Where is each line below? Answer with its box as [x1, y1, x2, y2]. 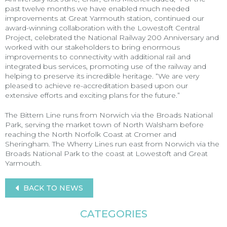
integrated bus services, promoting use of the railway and [5, 61, 206, 71]
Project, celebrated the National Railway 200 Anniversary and [5, 32, 219, 42]
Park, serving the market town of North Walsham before [5, 120, 204, 129]
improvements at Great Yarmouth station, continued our [5, 13, 204, 23]
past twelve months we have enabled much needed [5, 4, 190, 13]
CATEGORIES [80, 208, 147, 220]
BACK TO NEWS [21, 183, 83, 193]
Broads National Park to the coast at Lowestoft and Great [5, 148, 208, 158]
